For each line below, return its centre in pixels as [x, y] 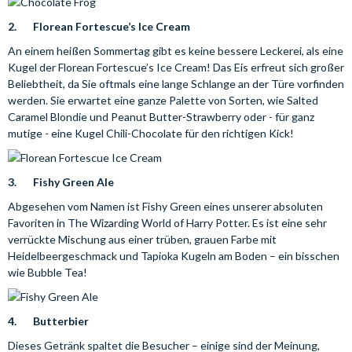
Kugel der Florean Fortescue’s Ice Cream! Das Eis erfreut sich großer [176, 67]
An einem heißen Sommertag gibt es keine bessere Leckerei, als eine [176, 51]
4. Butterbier [48, 321]
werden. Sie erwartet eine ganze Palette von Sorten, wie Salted [163, 100]
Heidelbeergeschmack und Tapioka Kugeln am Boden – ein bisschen [174, 256]
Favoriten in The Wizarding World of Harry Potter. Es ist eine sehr [167, 223]
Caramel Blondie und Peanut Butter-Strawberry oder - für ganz [161, 117]
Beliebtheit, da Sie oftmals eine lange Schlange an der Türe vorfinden [176, 84]
